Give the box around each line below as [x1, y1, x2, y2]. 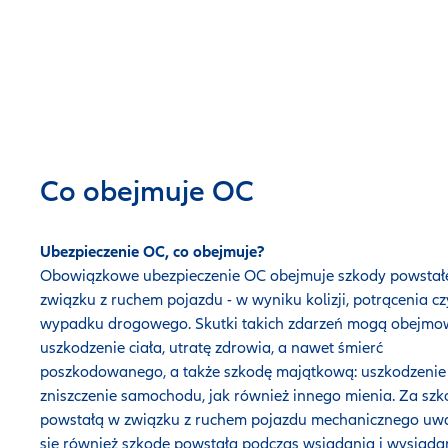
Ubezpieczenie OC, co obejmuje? [40, 242, 265, 262]
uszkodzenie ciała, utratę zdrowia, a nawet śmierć [40, 338, 383, 358]
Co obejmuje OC [40, 174, 261, 210]
